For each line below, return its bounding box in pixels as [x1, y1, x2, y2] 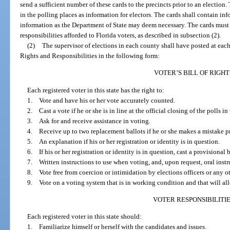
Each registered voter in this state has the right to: [27, 86, 164, 94]
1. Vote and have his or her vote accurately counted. [27, 96, 175, 104]
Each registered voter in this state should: [27, 213, 142, 221]
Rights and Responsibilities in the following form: [20, 51, 160, 60]
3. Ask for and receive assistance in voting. [27, 117, 150, 125]
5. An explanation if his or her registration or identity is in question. [27, 137, 220, 145]
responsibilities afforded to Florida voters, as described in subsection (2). [20, 31, 221, 39]
